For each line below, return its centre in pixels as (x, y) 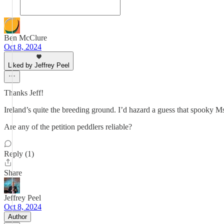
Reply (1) (19, 154)
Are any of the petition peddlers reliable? (68, 127)
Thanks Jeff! (24, 93)
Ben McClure (25, 38)
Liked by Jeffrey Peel (39, 65)
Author (17, 217)
